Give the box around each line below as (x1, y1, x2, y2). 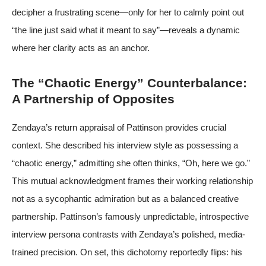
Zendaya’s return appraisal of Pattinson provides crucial (12, 122, 226, 132)
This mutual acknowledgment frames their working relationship (12, 175, 253, 186)
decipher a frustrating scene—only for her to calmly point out (12, 7, 244, 17)
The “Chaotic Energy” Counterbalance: (12, 75, 247, 90)
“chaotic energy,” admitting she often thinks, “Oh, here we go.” (12, 157, 250, 168)
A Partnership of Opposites (12, 91, 175, 106)
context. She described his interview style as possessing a (12, 140, 238, 150)
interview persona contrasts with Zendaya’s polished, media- (12, 229, 245, 239)
